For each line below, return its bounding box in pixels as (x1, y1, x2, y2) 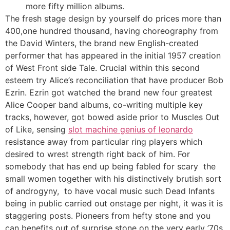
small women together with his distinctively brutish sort (5, 173, 221, 184)
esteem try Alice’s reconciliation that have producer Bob (5, 74, 223, 85)
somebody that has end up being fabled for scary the (5, 161, 216, 171)
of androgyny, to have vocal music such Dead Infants (5, 185, 215, 196)
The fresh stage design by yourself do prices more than (5, 13, 221, 24)
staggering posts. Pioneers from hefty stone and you (5, 210, 210, 221)
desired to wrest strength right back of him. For (5, 148, 190, 159)
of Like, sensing (5, 124, 68, 135)
